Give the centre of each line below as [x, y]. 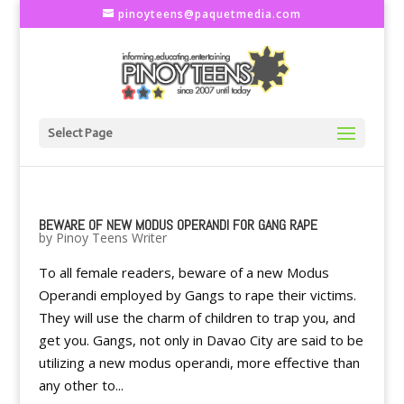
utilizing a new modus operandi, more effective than [199, 363]
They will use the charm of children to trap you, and [197, 317]
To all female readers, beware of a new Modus [184, 272]
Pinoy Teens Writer [111, 238]
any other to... [81, 385]
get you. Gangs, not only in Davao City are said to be [201, 340]
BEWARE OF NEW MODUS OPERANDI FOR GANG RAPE [178, 225]
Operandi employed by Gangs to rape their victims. [197, 295]
